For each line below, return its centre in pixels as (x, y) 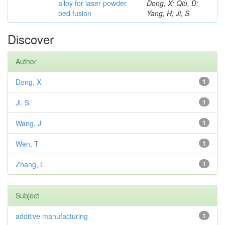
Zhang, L (30, 164)
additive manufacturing (52, 216)
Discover (31, 39)
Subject (27, 195)
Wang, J (28, 123)
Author (26, 61)
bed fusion (75, 13)
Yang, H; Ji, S (168, 13)
